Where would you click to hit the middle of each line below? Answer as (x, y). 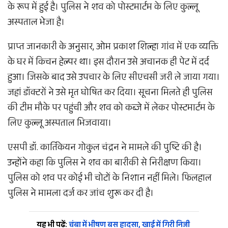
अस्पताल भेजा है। (36, 24)
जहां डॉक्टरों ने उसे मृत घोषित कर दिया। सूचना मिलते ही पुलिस (110, 94)
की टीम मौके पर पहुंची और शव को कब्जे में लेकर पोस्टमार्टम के (111, 109)
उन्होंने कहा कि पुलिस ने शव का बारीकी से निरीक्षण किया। (105, 164)
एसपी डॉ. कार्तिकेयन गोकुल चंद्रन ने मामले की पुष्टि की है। (105, 149)
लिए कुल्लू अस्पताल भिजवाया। (60, 124)
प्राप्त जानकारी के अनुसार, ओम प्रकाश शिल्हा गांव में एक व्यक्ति (113, 48)
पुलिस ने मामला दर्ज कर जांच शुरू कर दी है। (81, 195)
